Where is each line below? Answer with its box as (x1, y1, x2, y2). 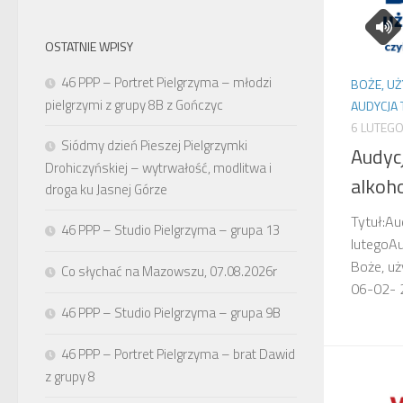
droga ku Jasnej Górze (45, 179, 167, 200)
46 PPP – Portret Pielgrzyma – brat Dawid (61, 344, 295, 364)
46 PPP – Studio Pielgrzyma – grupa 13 (61, 219, 280, 240)
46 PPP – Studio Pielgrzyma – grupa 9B (61, 302, 281, 323)
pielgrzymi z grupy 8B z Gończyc (45, 94, 223, 115)
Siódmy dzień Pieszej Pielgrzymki (61, 135, 247, 156)
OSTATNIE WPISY (45, 37, 133, 56)
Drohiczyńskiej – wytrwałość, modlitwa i (45, 157, 272, 178)
